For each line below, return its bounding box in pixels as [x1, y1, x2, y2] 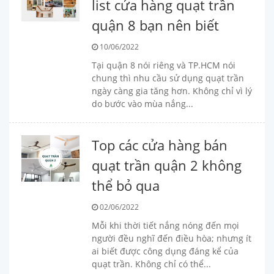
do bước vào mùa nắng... [91, 98, 193, 109]
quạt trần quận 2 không [91, 156, 242, 174]
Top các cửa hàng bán [91, 136, 228, 154]
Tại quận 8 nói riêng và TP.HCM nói [91, 59, 235, 71]
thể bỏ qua [91, 176, 160, 194]
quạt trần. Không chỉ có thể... [91, 258, 211, 270]
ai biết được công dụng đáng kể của [91, 245, 239, 257]
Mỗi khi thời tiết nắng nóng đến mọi [91, 220, 239, 231]
